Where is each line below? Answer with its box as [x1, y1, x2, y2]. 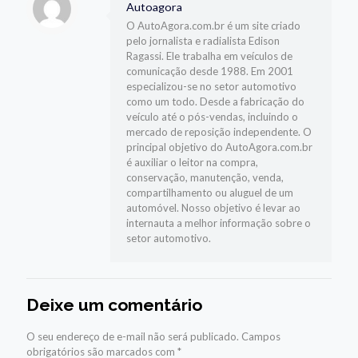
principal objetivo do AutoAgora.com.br [126, 141, 312, 154]
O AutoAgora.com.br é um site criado [126, 19, 300, 33]
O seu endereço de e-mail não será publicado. [26, 330, 239, 344]
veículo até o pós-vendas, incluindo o [126, 110, 298, 124]
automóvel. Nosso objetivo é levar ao [126, 201, 300, 215]
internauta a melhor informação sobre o [126, 217, 311, 230]
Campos [241, 330, 280, 344]
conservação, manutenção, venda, [126, 171, 284, 185]
